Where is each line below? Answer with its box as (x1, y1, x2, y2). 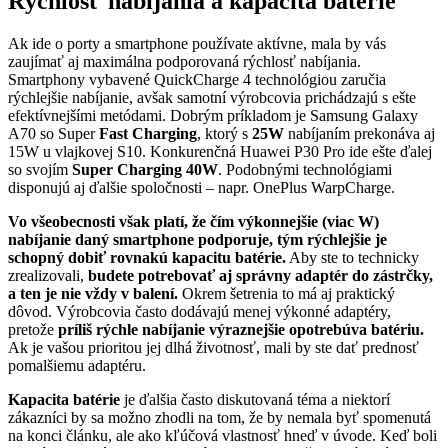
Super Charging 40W (72, 161, 218, 179)
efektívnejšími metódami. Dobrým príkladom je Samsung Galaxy (8, 107, 418, 125)
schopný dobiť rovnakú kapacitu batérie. (8, 249, 286, 267)
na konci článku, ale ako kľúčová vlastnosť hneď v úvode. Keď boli (8, 427, 437, 445)
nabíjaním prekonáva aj (288, 125, 435, 143)
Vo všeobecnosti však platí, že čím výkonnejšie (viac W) (8, 213, 379, 231)
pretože (8, 321, 58, 339)
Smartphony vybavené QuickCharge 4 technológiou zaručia (8, 71, 386, 89)
